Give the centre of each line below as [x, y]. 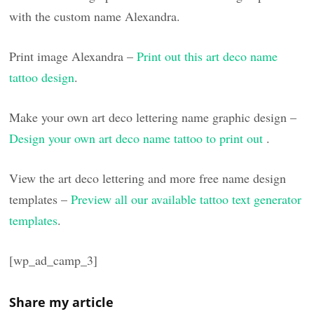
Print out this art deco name [207, 56]
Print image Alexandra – [73, 56]
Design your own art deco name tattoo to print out [138, 138]
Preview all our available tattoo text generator [186, 199]
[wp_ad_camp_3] [54, 260]
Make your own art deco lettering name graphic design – [153, 117]
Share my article [62, 302]
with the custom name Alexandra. [95, 16]
